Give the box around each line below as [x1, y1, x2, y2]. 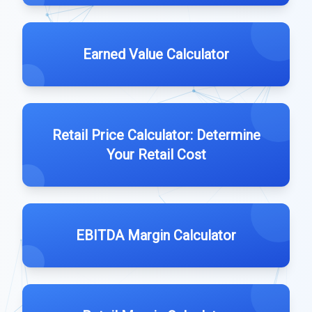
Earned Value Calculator [83, 46, 229, 63]
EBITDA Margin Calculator [76, 227, 236, 244]
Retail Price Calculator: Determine [52, 127, 260, 143]
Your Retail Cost [106, 146, 206, 163]
